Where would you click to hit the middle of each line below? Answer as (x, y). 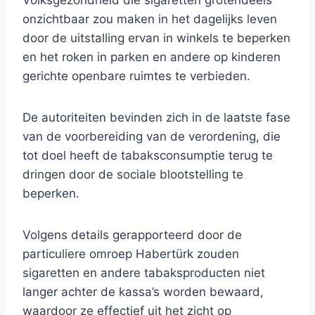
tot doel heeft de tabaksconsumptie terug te (148, 156)
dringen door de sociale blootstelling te (133, 175)
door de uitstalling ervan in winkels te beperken (156, 38)
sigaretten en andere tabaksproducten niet (144, 273)
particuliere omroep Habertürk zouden (131, 254)
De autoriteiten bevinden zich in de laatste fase (156, 118)
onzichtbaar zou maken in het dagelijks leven (150, 19)
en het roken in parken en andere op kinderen (152, 57)
